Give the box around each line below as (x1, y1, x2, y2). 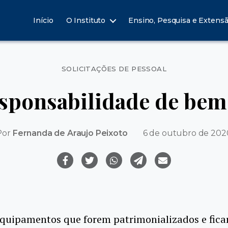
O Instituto (66, 16, 106, 25)
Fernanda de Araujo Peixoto (12, 128, 128, 138)
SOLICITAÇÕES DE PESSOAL (62, 65, 166, 73)
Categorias (113, 59, 162, 70)
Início (33, 16, 53, 25)
